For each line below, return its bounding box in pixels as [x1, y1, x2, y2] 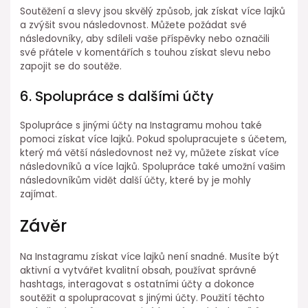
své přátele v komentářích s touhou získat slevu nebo [20, 46, 272, 60]
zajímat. [20, 188, 58, 201]
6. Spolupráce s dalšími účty [20, 87, 214, 107]
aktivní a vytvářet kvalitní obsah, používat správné [20, 263, 257, 277]
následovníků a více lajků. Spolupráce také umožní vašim [20, 160, 286, 174]
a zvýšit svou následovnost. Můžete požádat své [20, 19, 247, 32]
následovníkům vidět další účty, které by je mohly [20, 174, 252, 188]
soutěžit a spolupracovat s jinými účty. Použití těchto [20, 291, 265, 305]
